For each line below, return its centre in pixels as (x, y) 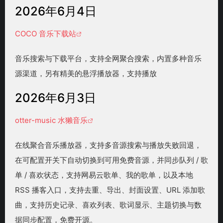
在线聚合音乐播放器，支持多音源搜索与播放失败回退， (108, 145)
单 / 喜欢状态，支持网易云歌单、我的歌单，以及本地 (104, 175)
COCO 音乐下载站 (46, 34)
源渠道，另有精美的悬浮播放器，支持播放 (86, 74)
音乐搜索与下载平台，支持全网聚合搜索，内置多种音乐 (108, 59)
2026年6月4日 (56, 11)
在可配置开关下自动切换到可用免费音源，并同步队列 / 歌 (111, 160)
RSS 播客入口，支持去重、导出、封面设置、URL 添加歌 (110, 190)
